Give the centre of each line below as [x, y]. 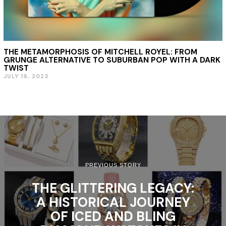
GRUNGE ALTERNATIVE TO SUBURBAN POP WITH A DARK [112, 60]
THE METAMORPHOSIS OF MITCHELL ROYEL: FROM [100, 52]
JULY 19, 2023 [26, 76]
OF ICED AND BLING [113, 216]
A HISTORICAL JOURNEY [113, 202]
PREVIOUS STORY [113, 165]
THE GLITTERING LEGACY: [113, 188]
